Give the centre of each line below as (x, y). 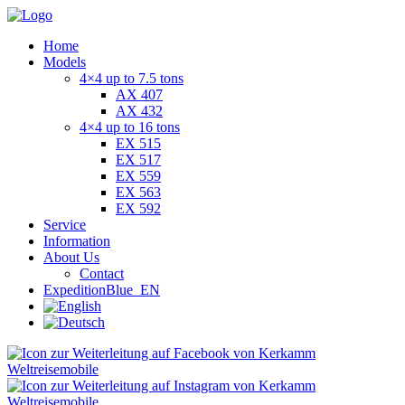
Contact (102, 273)
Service (65, 225)
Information (77, 241)
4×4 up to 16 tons (130, 127)
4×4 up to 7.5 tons (132, 78)
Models (65, 62)
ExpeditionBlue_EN (102, 290)
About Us (71, 257)
